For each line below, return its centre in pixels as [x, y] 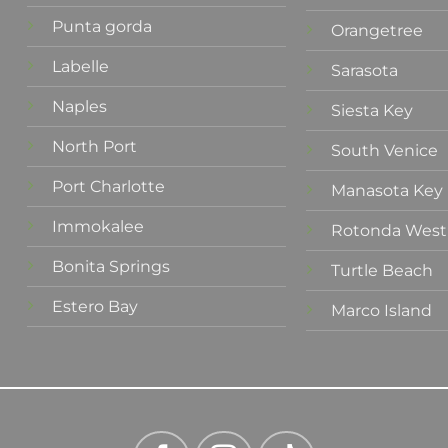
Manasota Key [387, 190]
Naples [82, 107]
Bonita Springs [111, 267]
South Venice [384, 150]
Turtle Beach [382, 270]
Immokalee [98, 227]
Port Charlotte [109, 187]
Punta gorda [102, 27]
